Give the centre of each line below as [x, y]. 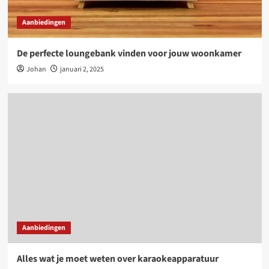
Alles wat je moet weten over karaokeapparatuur [117, 259]
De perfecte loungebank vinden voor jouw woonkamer [129, 53]
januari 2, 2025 [82, 69]
